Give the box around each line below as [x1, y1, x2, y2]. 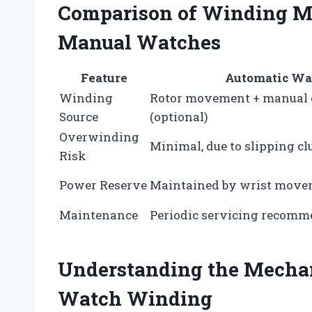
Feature [80, 69, 127, 86]
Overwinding [59, 128, 139, 145]
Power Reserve [59, 176, 147, 193]
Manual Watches [58, 29, 221, 55]
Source [59, 108, 98, 125]
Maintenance [59, 206, 138, 223]
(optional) [150, 108, 208, 125]
